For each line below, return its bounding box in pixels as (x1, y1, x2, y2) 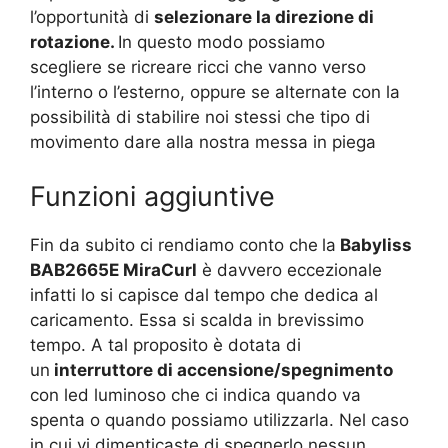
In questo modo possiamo (118, 32, 325, 53)
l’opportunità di (30, 7, 154, 28)
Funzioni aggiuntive (30, 179, 275, 213)
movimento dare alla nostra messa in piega (30, 132, 376, 153)
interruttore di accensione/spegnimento (54, 359, 393, 380)
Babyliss (336, 234, 412, 255)
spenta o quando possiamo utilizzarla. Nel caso (30, 409, 409, 430)
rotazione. (30, 32, 118, 53)
